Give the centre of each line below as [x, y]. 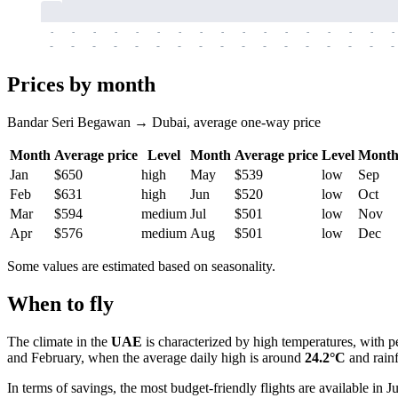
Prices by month [81, 85]
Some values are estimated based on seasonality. [141, 267]
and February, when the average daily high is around [156, 358]
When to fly [60, 304]
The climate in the [59, 342]
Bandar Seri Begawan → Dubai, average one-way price [164, 123]
